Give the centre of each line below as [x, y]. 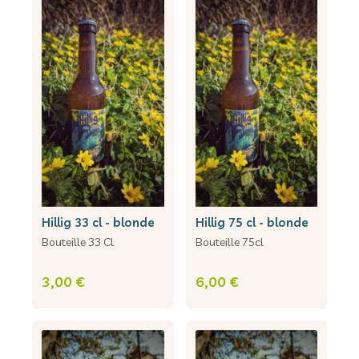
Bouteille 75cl [229, 242]
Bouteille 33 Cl [78, 242]
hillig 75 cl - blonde [256, 222]
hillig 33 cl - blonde [103, 222]
